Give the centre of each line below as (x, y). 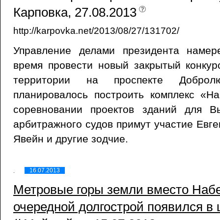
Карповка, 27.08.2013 (75, 12)
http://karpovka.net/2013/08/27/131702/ (96, 30)
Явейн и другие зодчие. (71, 139)
